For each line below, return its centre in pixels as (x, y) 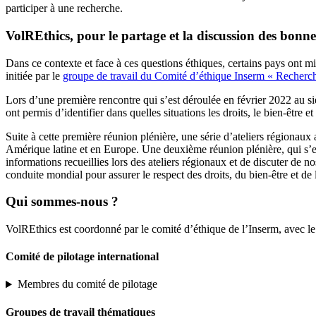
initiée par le (34, 75)
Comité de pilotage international (82, 257)
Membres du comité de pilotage (87, 284)
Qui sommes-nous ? (62, 202)
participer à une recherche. (64, 8)
